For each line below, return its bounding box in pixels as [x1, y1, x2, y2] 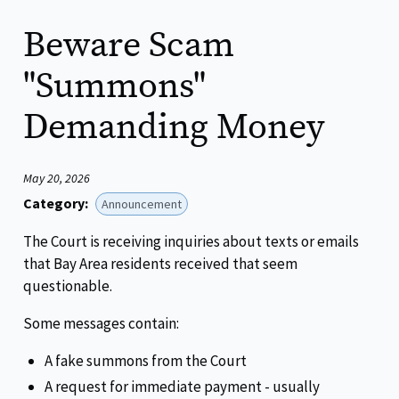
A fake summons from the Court [45, 350, 247, 370]
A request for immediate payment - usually [45, 377, 320, 397]
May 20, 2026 [23, 169, 90, 186]
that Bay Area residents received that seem [23, 253, 297, 273]
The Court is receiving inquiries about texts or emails [23, 231, 359, 251]
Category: [23, 193, 88, 212]
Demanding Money [23, 102, 324, 151]
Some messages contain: [23, 313, 179, 333]
